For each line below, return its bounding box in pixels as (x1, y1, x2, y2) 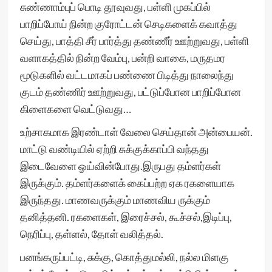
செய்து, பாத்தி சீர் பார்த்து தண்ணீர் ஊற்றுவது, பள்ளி (19, 34, 249, 47)
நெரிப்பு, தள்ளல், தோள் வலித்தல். (19, 227, 163, 240)
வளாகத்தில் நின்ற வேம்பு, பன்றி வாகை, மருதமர (19, 51, 225, 64)
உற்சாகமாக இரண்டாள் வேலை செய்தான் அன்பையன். (19, 125, 253, 138)
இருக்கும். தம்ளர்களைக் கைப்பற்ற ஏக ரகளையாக (19, 176, 234, 189)
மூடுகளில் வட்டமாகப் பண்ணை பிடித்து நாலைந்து (19, 68, 234, 81)
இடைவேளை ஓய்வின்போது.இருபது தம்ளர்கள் (19, 159, 221, 172)
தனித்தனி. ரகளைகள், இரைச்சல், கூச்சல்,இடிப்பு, (19, 210, 232, 223)
